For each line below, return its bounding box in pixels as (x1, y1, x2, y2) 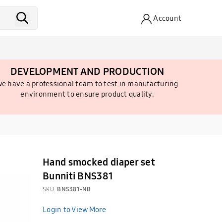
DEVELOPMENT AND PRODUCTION (10, 64, 165, 78)
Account (153, 13, 181, 23)
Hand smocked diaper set (43, 155, 155, 168)
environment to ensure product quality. (20, 89, 154, 99)
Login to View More (43, 204, 107, 215)
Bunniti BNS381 (43, 169, 113, 182)
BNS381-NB (57, 185, 91, 193)
